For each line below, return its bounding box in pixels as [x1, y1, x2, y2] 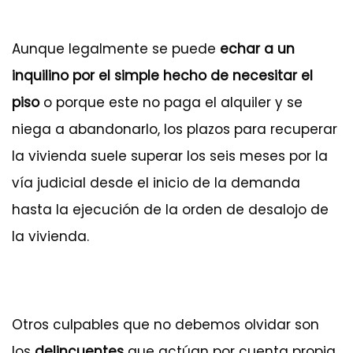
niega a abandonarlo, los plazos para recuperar [12, 120, 337, 139]
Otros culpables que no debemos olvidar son [12, 315, 319, 335]
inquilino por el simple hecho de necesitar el [12, 66, 313, 86]
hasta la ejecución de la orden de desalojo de [12, 200, 329, 220]
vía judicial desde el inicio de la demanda [12, 173, 300, 193]
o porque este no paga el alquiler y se [39, 93, 303, 113]
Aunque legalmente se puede [12, 39, 220, 59]
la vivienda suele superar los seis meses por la [12, 147, 328, 166]
